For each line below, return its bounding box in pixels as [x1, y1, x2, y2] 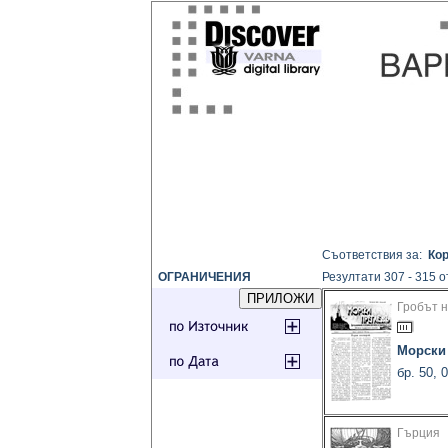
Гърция [397, 426, 440, 441]
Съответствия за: [322, 248, 428, 263]
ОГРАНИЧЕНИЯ [152, 270, 251, 285]
